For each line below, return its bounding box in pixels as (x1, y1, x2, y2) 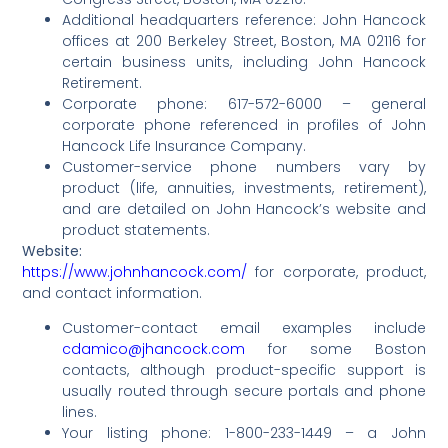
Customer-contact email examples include (62, 318, 426, 339)
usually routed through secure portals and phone (62, 381, 426, 402)
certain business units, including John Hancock (62, 52, 426, 72)
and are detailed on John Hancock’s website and (62, 199, 426, 219)
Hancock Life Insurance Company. (62, 136, 307, 156)
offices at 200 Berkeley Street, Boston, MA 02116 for (62, 31, 426, 51)
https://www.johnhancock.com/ (22, 262, 248, 282)
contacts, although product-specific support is (62, 360, 426, 381)
